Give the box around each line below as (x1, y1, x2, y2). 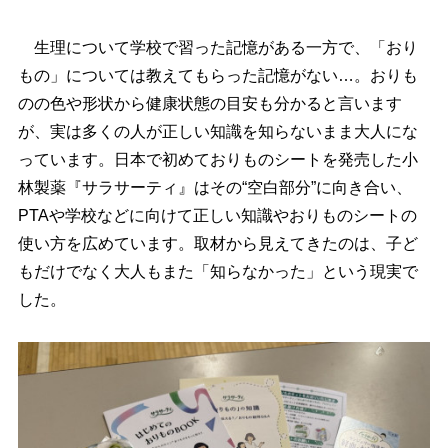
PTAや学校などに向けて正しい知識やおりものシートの (17, 207, 417, 224)
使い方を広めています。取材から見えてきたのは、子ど (17, 235, 418, 252)
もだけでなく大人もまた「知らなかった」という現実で (17, 263, 418, 280)
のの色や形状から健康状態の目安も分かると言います (17, 95, 402, 112)
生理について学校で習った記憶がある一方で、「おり (17, 39, 418, 56)
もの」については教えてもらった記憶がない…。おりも (17, 67, 418, 84)
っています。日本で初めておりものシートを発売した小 (17, 151, 418, 168)
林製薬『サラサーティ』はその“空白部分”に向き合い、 (17, 179, 412, 196)
